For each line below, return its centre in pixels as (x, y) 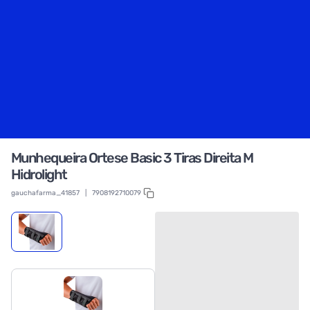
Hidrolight (39, 174)
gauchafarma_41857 (45, 193)
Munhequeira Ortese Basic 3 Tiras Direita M (132, 158)
